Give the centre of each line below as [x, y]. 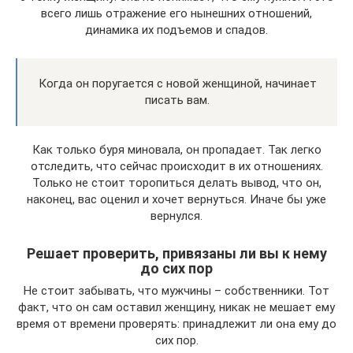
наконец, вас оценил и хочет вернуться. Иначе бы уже [176, 199]
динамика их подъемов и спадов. [176, 30]
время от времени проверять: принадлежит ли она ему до [176, 323]
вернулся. [176, 216]
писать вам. [177, 100]
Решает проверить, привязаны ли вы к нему [176, 253]
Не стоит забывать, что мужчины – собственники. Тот [176, 290]
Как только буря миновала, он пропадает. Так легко [176, 149]
